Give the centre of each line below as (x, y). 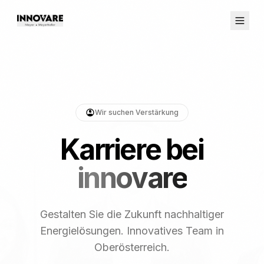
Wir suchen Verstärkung (137, 112)
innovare (132, 178)
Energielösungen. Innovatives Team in (132, 231)
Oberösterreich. (132, 247)
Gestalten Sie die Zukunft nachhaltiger (132, 214)
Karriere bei (132, 149)
